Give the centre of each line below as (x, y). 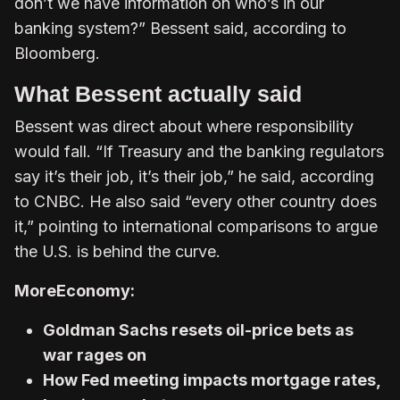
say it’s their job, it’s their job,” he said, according (194, 176)
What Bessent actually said (158, 93)
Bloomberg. (57, 53)
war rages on (95, 354)
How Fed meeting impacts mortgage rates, (212, 379)
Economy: (96, 290)
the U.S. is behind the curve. (117, 251)
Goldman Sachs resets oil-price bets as (198, 329)
